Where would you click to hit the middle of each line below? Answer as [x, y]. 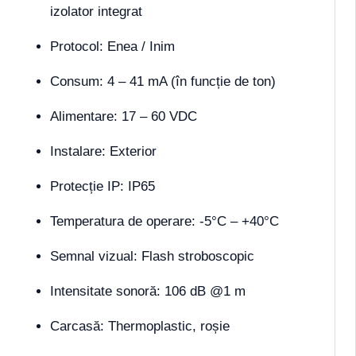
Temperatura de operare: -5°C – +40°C [164, 221]
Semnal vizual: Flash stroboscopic [152, 256]
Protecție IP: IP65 [103, 186]
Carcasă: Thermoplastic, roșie [140, 326]
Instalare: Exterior [103, 151]
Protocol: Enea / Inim [112, 46]
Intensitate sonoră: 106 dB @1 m [148, 291]
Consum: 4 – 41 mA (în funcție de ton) [163, 81]
